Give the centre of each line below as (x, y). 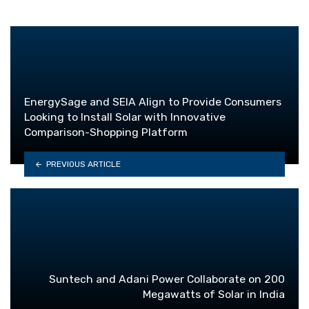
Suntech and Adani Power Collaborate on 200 (167, 279)
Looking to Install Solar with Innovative (125, 117)
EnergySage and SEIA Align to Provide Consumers (153, 102)
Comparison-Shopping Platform (106, 132)
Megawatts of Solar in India (214, 295)
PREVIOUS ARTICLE (83, 164)
